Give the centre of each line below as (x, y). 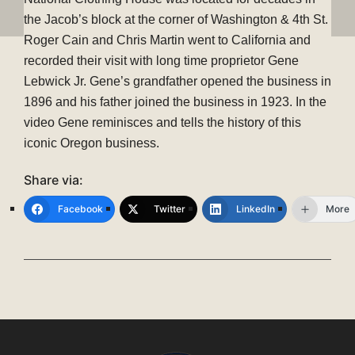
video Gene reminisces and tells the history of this (162, 122)
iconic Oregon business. (92, 143)
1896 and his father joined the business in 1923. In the (175, 101)
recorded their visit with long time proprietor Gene (161, 60)
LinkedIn (256, 208)
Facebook (80, 208)
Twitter (170, 208)
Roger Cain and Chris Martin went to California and (167, 40)
